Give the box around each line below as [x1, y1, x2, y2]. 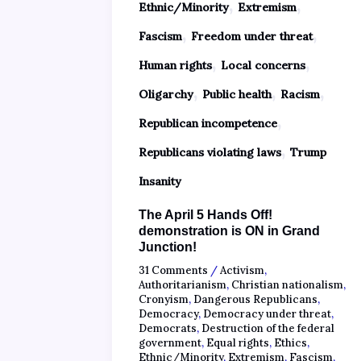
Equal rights [206, 335, 269, 350]
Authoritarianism [139, 277, 226, 292]
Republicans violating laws [139, 144, 281, 160]
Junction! [139, 240, 197, 255]
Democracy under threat [203, 306, 331, 321]
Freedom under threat [191, 28, 313, 44]
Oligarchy [139, 86, 193, 102]
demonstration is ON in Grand [139, 224, 320, 239]
